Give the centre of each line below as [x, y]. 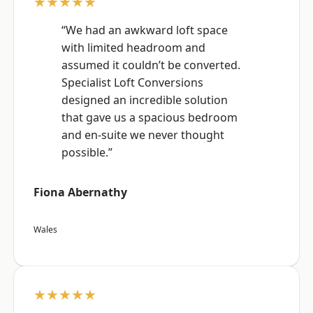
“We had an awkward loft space [145, 30]
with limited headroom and [133, 48]
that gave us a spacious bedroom [150, 118]
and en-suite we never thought [143, 135]
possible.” [87, 153]
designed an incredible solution [145, 100]
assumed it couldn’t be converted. [151, 65]
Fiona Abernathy [80, 192]
